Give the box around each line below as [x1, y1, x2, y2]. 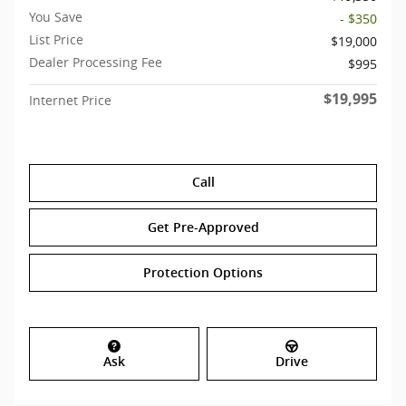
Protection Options [143, 265, 263, 280]
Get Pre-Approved [147, 219, 259, 235]
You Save [29, 7, 82, 25]
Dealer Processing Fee [29, 53, 162, 71]
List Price [29, 30, 83, 48]
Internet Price [29, 91, 111, 109]
